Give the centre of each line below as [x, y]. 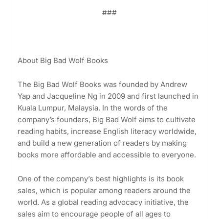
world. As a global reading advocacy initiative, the [103, 202]
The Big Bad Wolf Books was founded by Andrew [102, 84]
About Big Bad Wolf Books [63, 60]
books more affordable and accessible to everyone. [107, 154]
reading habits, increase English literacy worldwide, [107, 131]
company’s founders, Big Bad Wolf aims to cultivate [107, 119]
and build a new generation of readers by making [102, 143]
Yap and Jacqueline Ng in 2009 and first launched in [108, 96]
